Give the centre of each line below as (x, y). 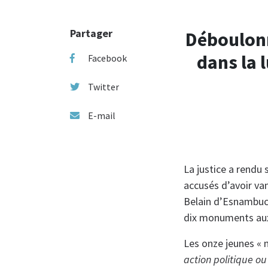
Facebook (107, 58)
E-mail (102, 115)
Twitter (103, 86)
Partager (91, 33)
